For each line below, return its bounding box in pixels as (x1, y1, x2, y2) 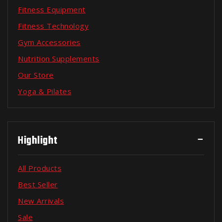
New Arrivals (18, 196, 64, 206)
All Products (18, 163, 61, 173)
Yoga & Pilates (18, 86, 71, 96)
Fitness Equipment (18, 4, 86, 14)
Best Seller (18, 179, 58, 189)
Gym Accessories (18, 37, 81, 47)
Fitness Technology (18, 21, 89, 31)
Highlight (18, 132, 58, 149)
